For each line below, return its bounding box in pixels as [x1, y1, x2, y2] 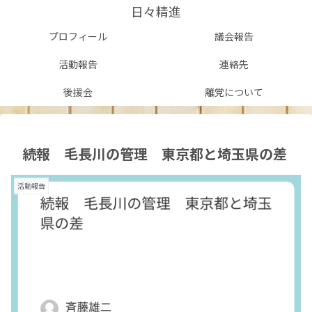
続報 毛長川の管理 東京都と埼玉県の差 [22, 143, 287, 164]
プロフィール [49, 29, 107, 43]
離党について [205, 85, 263, 99]
